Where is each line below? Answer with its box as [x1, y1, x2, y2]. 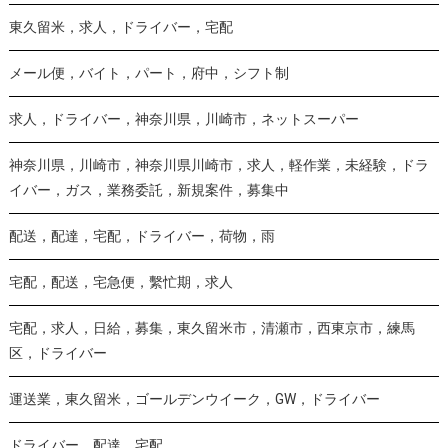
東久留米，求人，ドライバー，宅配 [8, 19, 233, 35]
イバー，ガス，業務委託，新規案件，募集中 [8, 182, 289, 198]
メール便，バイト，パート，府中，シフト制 [8, 65, 289, 81]
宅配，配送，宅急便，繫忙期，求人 [8, 274, 233, 290]
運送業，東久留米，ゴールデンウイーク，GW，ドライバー [8, 391, 380, 407]
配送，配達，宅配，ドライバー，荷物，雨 [8, 228, 275, 244]
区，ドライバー [8, 345, 107, 361]
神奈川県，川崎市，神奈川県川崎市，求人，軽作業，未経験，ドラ [8, 157, 429, 173]
